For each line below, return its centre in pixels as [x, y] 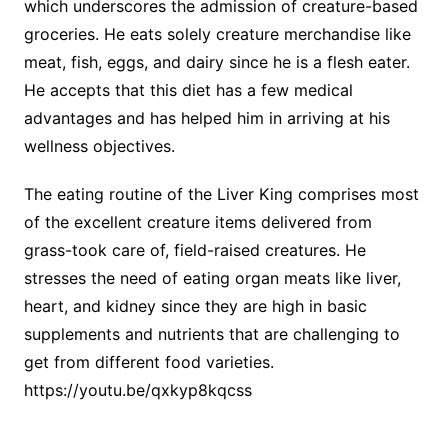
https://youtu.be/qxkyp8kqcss [137, 390]
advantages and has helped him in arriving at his [206, 118]
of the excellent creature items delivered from [197, 222]
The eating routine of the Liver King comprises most [221, 194]
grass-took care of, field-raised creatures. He [194, 250]
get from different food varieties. [148, 362]
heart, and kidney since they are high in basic [195, 306]
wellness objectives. [99, 146]
